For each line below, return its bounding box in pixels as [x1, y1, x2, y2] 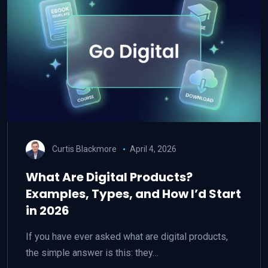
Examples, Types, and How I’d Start [26, 185, 241, 202]
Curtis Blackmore [52, 144, 117, 154]
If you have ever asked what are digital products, [26, 231, 228, 242]
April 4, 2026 [129, 144, 176, 154]
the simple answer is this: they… [26, 247, 159, 258]
